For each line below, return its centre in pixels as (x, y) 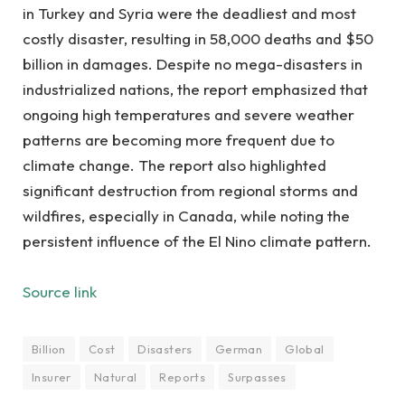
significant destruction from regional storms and (190, 190)
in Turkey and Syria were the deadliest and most (189, 13)
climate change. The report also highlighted (174, 165)
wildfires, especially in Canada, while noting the (186, 216)
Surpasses (257, 377)
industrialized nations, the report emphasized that (195, 89)
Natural (115, 377)
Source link (60, 292)
